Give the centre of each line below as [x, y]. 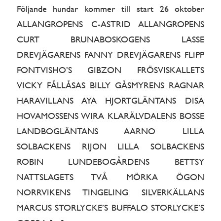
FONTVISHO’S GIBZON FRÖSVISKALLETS [110, 70]
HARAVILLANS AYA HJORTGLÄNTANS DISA [110, 101]
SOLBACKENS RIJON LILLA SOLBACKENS [110, 147]
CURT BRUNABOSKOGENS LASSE [110, 39]
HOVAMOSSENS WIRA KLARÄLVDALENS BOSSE [110, 116]
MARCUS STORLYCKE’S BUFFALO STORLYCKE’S [110, 208]
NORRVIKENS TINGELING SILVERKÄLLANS [110, 192]
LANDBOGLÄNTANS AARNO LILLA [110, 131]
